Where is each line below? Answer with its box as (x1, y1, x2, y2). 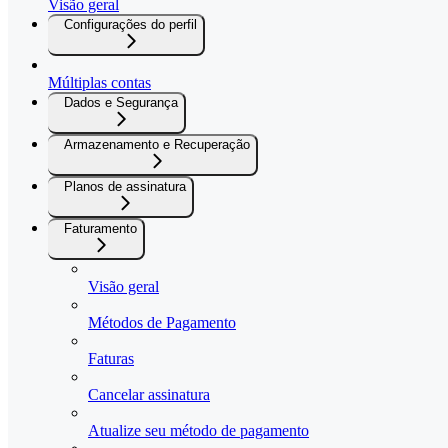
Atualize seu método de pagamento (88, 422, 309, 440)
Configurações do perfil (64, 17, 197, 33)
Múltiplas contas (48, 74, 151, 92)
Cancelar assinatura (88, 386, 210, 404)
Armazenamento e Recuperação (64, 137, 250, 153)
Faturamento (64, 221, 137, 237)
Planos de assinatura (64, 179, 186, 195)
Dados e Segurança (64, 95, 178, 111)
